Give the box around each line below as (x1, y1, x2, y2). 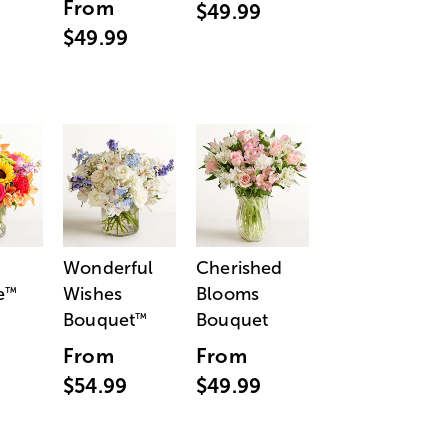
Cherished (196, 258, 283, 279)
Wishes (63, 284, 123, 305)
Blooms (196, 284, 259, 305)
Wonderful (63, 258, 154, 279)
